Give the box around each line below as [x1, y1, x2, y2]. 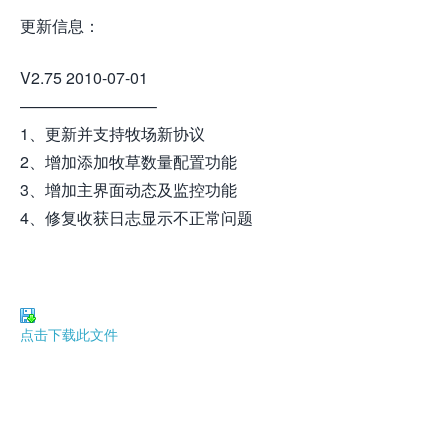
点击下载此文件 [20, 324, 118, 344]
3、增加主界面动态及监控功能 [20, 178, 237, 201]
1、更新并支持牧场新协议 [20, 122, 205, 145]
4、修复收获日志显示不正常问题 [20, 206, 253, 229]
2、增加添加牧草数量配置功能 [20, 150, 237, 173]
